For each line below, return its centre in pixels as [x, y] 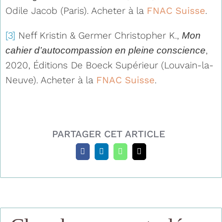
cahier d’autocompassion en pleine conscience [106, 50]
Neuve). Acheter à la [51, 80]
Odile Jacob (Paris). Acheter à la [76, 10]
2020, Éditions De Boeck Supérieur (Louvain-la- [110, 65]
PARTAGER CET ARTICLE [109, 134]
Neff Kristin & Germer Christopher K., [99, 35]
